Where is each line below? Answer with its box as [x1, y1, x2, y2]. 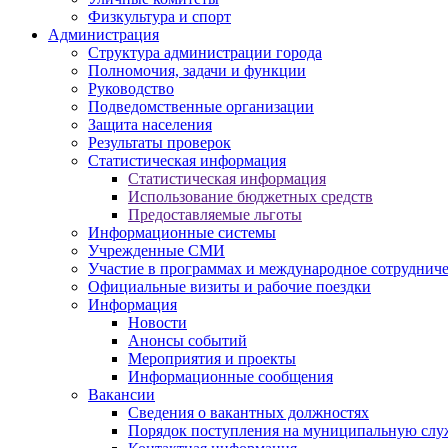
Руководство [88, 80, 174, 98]
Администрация [48, 26, 159, 44]
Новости [128, 314, 187, 332]
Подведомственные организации [88, 98, 314, 116]
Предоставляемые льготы [128, 206, 302, 224]
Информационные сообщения [128, 368, 333, 386]
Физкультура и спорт [88, 8, 231, 26]
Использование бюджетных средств [128, 188, 373, 206]
